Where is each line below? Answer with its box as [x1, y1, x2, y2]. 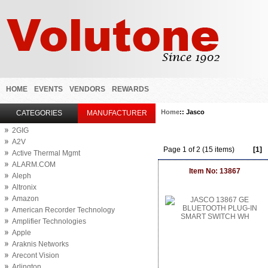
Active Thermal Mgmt [12, 149, 80, 157]
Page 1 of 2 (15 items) [163, 145, 234, 154]
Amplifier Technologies [12, 217, 86, 226]
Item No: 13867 [189, 167, 240, 175]
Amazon [12, 194, 39, 203]
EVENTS [34, 85, 63, 93]
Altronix [12, 183, 36, 191]
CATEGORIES [16, 109, 62, 117]
